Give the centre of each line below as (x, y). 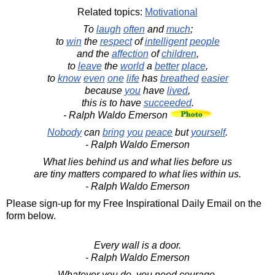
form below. (31, 215)
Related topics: (111, 12)
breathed (179, 78)
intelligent (166, 41)
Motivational (171, 12)
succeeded (167, 103)
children (179, 53)
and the (94, 53)
